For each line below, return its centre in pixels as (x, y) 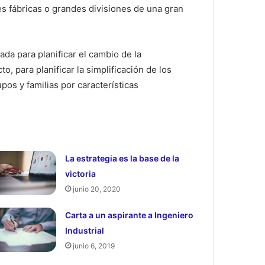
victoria (80, 173)
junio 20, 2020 (96, 189)
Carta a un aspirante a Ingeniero (129, 215)
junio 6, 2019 (93, 245)
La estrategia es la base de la (122, 158)
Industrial (84, 230)
